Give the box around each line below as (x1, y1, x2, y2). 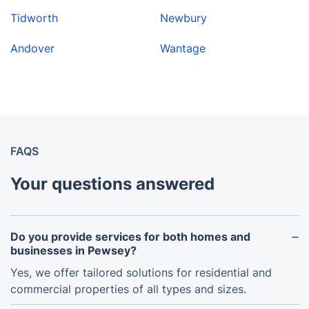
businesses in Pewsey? (10, 243, 137, 258)
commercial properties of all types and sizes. (10, 282, 246, 297)
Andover (10, 41, 54, 56)
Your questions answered (10, 174, 215, 195)
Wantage (160, 41, 206, 56)
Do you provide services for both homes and (10, 230, 250, 244)
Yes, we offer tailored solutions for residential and (10, 266, 272, 280)
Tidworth (10, 11, 58, 26)
